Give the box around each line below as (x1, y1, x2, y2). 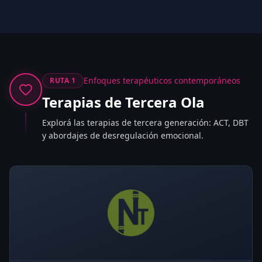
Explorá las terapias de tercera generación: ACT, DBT (42, 117, 249, 128)
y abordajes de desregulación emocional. (42, 130, 204, 141)
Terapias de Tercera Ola (42, 92, 205, 112)
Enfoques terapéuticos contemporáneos (83, 75, 240, 86)
